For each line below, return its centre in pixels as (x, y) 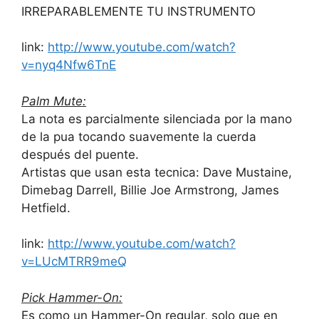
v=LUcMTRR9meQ (74, 262)
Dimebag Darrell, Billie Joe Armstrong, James (150, 190)
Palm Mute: (54, 101)
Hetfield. (46, 208)
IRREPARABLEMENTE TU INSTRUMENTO (138, 11)
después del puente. (80, 154)
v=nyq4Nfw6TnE (69, 65)
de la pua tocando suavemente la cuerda (139, 136)
